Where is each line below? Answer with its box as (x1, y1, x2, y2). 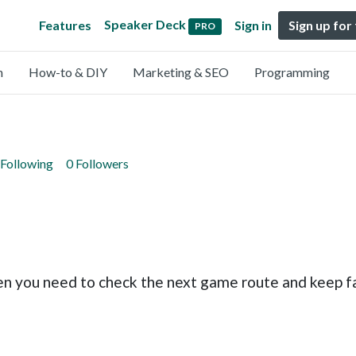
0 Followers (66, 156, 129, 171)
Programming (254, 64, 330, 79)
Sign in (234, 17, 272, 33)
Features (39, 17, 92, 33)
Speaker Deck (104, 17, 187, 33)
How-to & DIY (29, 64, 107, 79)
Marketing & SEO (133, 64, 229, 79)
